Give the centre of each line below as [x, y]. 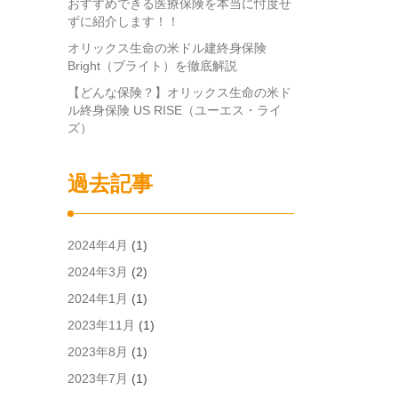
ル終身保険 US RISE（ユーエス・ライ [175, 110]
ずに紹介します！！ [123, 21]
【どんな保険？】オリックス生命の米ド [179, 92]
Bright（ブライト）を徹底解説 [152, 66]
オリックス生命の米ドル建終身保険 [167, 48]
